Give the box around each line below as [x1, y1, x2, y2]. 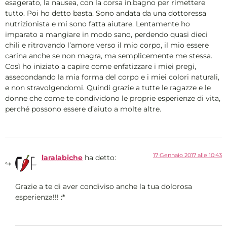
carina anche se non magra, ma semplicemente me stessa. [5, 51, 212, 60]
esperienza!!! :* [15, 192, 65, 202]
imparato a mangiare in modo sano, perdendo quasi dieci [5, 29, 208, 39]
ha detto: [85, 153, 116, 163]
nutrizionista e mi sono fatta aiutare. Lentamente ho [5, 19, 190, 28]
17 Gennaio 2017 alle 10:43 [153, 152, 222, 159]
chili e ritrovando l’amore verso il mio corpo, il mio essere [5, 40, 209, 50]
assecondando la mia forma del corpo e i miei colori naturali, [5, 72, 219, 82]
